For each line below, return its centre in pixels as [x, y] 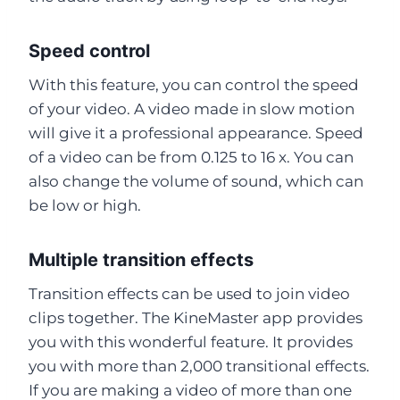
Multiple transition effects [141, 259]
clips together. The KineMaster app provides [196, 317]
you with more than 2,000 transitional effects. [199, 366]
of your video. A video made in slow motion [192, 108]
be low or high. [85, 205]
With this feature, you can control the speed [194, 84]
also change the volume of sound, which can [196, 181]
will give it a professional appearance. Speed [196, 133]
